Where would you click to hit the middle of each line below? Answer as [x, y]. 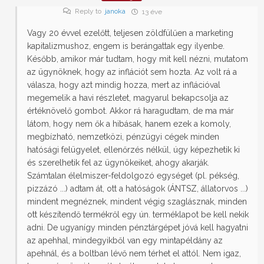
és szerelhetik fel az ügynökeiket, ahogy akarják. [118, 163]
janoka [115, 11]
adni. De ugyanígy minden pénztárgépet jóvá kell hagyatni [138, 228]
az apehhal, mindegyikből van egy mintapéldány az [125, 241]
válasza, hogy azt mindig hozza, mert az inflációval [124, 85]
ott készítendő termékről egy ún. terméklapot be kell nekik [138, 215]
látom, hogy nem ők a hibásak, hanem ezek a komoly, [129, 124]
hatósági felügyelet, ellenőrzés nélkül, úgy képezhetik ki [133, 150]
